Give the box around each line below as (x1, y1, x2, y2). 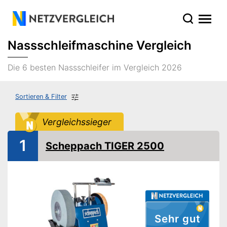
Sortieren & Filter (15, 93, 67, 100)
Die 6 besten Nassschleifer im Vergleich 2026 (8, 62, 182, 72)
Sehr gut (154, 212, 201, 225)
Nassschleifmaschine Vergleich (8, 38, 192, 53)
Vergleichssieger (42, 116, 111, 127)
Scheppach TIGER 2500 (46, 139, 164, 152)
